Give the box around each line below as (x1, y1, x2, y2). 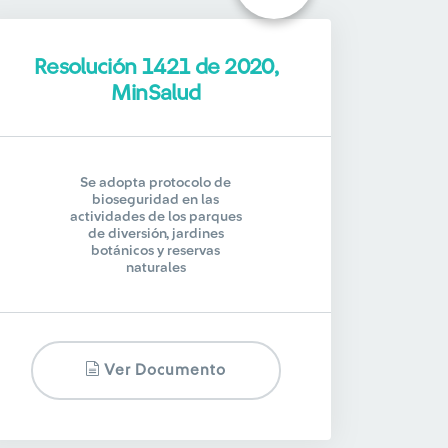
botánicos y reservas (91, 244, 221, 258)
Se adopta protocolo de (80, 176, 232, 190)
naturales (125, 261, 186, 275)
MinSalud (111, 82, 201, 104)
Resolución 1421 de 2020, (33, 56, 279, 78)
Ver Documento (100, 363, 227, 378)
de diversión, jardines (87, 227, 224, 241)
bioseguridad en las (92, 193, 220, 207)
